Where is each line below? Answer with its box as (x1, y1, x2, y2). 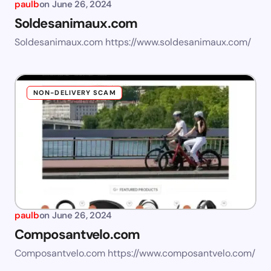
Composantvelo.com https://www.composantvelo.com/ (15, 247, 255, 260)
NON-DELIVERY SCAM (33, 88, 116, 97)
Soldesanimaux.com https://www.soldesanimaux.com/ (15, 36, 251, 49)
